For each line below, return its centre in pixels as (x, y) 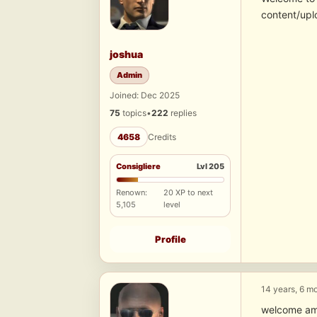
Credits (162, 137)
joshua (126, 54)
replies (183, 113)
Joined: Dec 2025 (145, 96)
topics (133, 113)
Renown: (132, 193)
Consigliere (138, 167)
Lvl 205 (211, 167)
